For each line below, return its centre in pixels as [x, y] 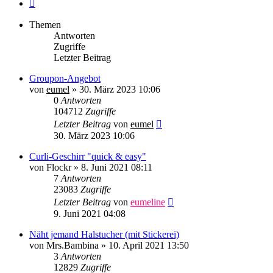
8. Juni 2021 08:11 [117, 168]
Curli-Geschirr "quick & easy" [88, 157]
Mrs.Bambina [73, 246]
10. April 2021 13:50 [149, 246]
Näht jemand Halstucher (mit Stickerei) [104, 235]
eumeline [148, 202]
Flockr [59, 168]
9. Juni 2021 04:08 [90, 214]
